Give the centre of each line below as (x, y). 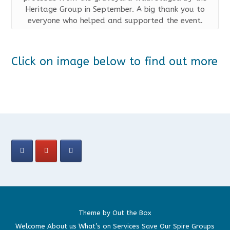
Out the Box (132, 213)
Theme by (95, 213)
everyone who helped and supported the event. (115, 20)
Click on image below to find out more (114, 62)
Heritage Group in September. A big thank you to (115, 9)
